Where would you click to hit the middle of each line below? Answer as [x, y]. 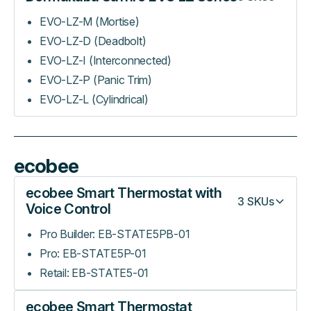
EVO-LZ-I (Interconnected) [106, 60]
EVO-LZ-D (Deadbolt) [93, 41]
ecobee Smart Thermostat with [124, 193]
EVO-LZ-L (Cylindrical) [94, 99]
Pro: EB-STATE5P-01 [93, 253]
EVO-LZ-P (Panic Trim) [96, 80]
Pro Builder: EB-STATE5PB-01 [115, 234]
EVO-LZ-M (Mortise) [90, 22]
